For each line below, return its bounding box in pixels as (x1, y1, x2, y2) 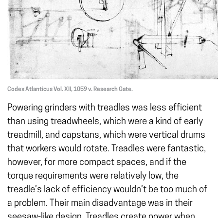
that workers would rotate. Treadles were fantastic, (7, 145, 206, 154)
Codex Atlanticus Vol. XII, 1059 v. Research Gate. (7, 87, 133, 92)
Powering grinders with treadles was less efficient (7, 104, 202, 113)
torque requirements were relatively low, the (7, 172, 179, 181)
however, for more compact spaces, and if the (7, 158, 186, 167)
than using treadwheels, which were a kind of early (7, 117, 203, 127)
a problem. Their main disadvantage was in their (7, 199, 193, 208)
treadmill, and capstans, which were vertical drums (7, 131, 205, 140)
